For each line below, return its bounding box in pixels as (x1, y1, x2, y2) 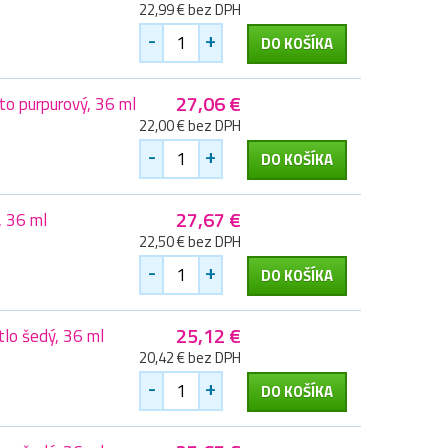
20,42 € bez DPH (139, 346, 241, 370)
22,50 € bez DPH (139, 230, 241, 254)
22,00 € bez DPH (139, 114, 241, 138)
